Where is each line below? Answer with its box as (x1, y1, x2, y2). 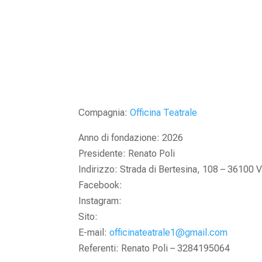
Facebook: (78, 179, 123, 191)
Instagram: (78, 195, 122, 206)
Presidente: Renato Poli (78, 147, 175, 159)
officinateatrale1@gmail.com (109, 226, 228, 238)
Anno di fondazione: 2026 (78, 132, 184, 143)
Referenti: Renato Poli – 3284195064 (78, 242, 230, 254)
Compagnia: (78, 106, 130, 118)
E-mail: (78, 226, 110, 238)
